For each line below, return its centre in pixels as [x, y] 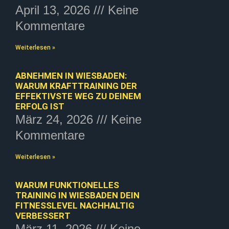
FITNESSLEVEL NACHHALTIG [75, 205]
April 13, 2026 [54, 10]
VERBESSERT [43, 215]
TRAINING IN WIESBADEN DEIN [77, 195]
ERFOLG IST [40, 106]
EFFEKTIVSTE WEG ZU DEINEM [78, 96]
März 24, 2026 [56, 119]
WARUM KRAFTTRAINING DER [76, 86]
